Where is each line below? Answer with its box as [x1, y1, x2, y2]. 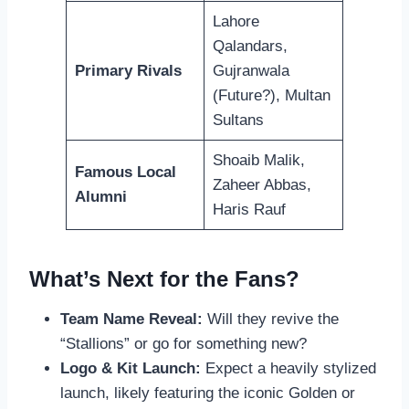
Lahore [212, 12, 259, 30]
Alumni [74, 187, 127, 205]
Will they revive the [203, 309, 339, 328]
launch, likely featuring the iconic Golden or [60, 383, 355, 402]
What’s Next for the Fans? [29, 266, 299, 291]
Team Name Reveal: [60, 309, 203, 328]
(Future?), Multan [212, 86, 330, 104]
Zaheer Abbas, [212, 175, 311, 194]
